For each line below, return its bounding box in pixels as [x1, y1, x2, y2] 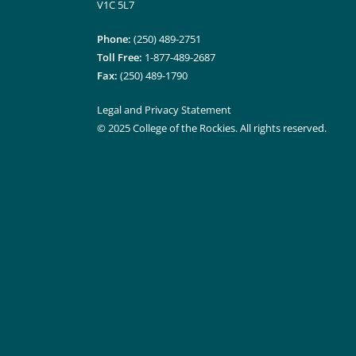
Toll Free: [97, 50, 142, 64]
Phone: [97, 32, 131, 46]
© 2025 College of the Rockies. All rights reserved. [97, 121, 327, 135]
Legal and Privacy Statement [97, 103, 231, 117]
